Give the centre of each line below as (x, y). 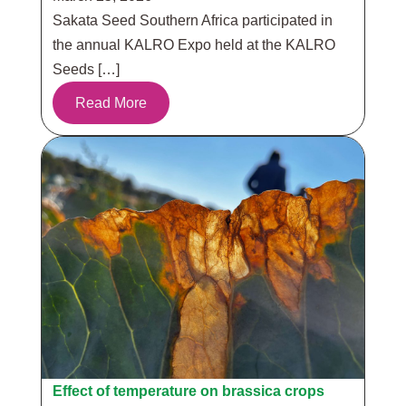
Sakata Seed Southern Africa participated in (192, 20)
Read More (111, 102)
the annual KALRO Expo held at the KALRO (193, 44)
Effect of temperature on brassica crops (188, 391)
